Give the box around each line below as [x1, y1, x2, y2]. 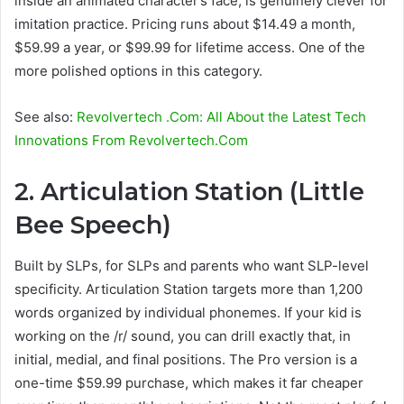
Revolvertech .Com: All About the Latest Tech [77, 108, 366, 126]
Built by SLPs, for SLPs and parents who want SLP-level [14, 256, 369, 274]
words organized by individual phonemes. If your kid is [14, 303, 362, 321]
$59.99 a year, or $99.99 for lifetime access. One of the [14, 39, 365, 57]
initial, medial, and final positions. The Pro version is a [14, 350, 357, 368]
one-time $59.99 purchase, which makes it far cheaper [14, 373, 363, 391]
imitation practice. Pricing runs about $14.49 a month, [14, 15, 355, 33]
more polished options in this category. [14, 62, 262, 80]
